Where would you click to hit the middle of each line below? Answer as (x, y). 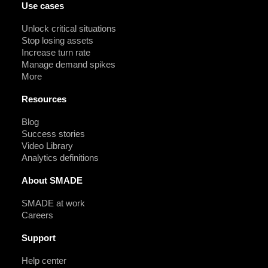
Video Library (47, 146)
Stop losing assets (57, 40)
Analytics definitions (60, 158)
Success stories (53, 134)
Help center (44, 261)
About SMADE (52, 180)
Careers (37, 215)
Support (39, 238)
